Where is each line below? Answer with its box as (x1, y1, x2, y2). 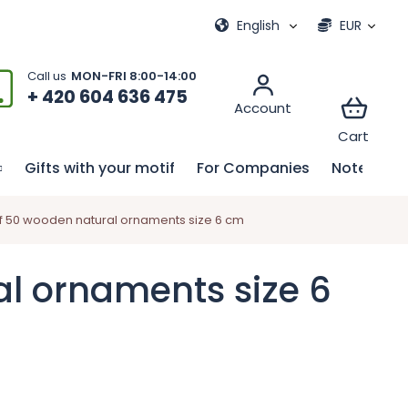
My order (119, 15, 187, 36)
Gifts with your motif (25, 157, 175, 178)
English (233, 16, 283, 35)
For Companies (197, 157, 310, 178)
